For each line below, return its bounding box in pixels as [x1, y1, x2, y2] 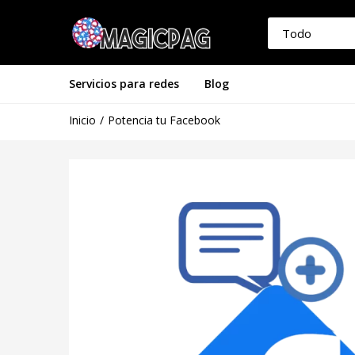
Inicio [69, 113, 96, 128]
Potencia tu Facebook [108, 113, 220, 128]
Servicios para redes [69, 76, 179, 91]
